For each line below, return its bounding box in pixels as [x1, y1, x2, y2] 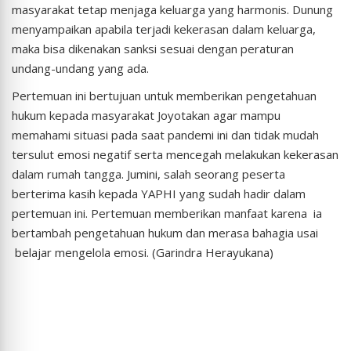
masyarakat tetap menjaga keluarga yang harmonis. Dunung [12, 2, 333, 18]
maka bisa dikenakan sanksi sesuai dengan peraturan [12, 41, 294, 57]
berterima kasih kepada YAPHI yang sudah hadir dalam [12, 186, 306, 202]
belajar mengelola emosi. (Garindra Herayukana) [12, 244, 273, 261]
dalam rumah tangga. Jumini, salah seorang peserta [12, 166, 285, 183]
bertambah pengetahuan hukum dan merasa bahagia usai [12, 225, 318, 241]
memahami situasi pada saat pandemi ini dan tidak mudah [12, 127, 319, 143]
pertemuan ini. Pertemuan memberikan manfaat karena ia [12, 205, 322, 222]
